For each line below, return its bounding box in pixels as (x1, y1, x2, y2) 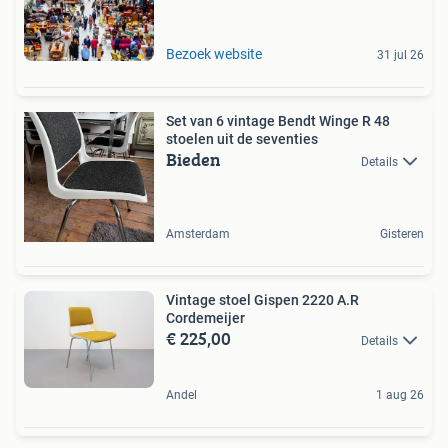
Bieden (166, 145, 221, 173)
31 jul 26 (377, 47, 424, 62)
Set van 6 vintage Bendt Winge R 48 (166, 112, 390, 129)
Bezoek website (166, 45, 262, 62)
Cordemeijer (166, 309, 245, 326)
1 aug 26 (376, 388, 424, 403)
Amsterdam (166, 226, 230, 241)
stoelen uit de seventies (166, 130, 318, 147)
